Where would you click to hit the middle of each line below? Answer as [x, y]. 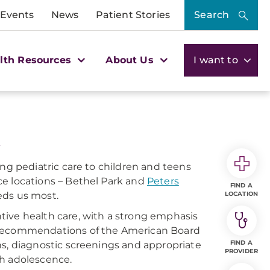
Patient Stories [133, 15]
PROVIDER [241, 251]
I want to [217, 60]
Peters [163, 181]
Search [212, 15]
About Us [131, 60]
